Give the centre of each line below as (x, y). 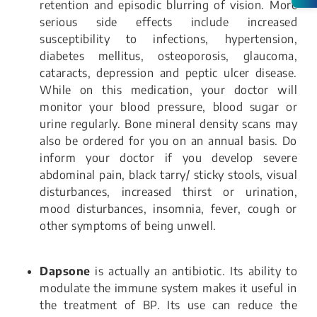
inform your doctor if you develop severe (168, 158)
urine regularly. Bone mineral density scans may (168, 124)
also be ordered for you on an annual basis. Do (168, 141)
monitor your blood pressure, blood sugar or (168, 107)
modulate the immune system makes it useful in (168, 288)
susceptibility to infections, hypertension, (168, 39)
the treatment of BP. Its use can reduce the (168, 305)
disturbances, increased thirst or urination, (168, 192)
